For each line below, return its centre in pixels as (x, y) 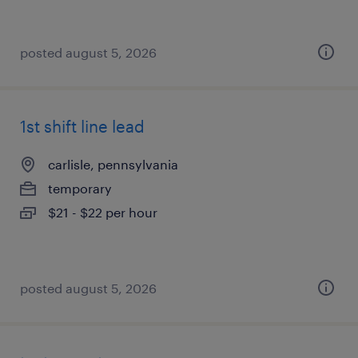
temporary (80, 188)
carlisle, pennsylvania (113, 164)
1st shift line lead (82, 126)
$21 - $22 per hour (103, 212)
